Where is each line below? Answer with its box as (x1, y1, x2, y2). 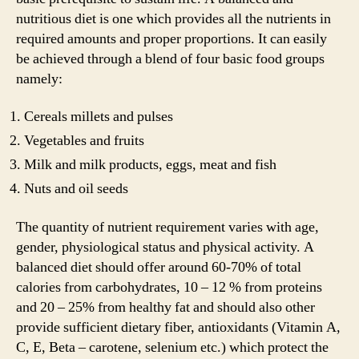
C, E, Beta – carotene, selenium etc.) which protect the (16, 337, 329, 357)
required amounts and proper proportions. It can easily (16, 29, 327, 48)
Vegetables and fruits (24, 131, 144, 151)
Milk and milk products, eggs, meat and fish (24, 155, 276, 175)
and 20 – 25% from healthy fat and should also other (16, 297, 315, 317)
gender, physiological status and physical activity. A (16, 237, 314, 256)
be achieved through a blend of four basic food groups (16, 49, 325, 68)
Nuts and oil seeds (24, 179, 128, 199)
